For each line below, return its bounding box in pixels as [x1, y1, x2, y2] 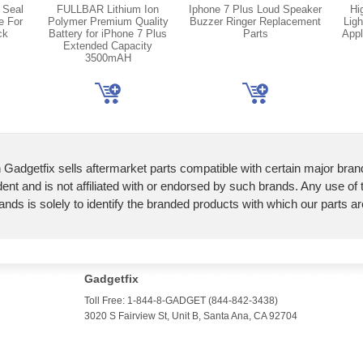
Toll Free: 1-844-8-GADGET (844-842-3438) [84, 295, 278, 306]
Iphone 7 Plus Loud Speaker [189, 3, 322, 15]
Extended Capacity [63, 40, 152, 52]
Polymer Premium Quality [47, 15, 169, 28]
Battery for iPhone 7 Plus [49, 28, 167, 40]
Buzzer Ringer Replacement [190, 15, 321, 28]
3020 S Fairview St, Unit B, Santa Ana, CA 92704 [84, 310, 297, 322]
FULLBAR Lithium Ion [57, 3, 159, 15]
